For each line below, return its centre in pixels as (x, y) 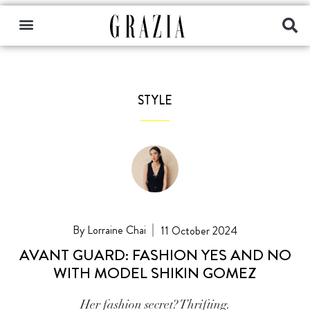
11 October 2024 (199, 230)
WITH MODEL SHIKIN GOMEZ (155, 273)
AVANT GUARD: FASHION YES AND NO (155, 255)
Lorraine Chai (115, 230)
